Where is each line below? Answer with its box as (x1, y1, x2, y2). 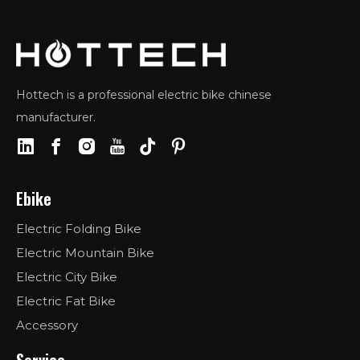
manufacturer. (16, 110, 96, 125)
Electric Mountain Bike (16, 245, 154, 261)
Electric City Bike (16, 269, 117, 285)
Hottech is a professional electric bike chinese (16, 88, 272, 103)
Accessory (16, 317, 78, 333)
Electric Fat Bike (16, 293, 116, 309)
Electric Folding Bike (16, 221, 141, 237)
